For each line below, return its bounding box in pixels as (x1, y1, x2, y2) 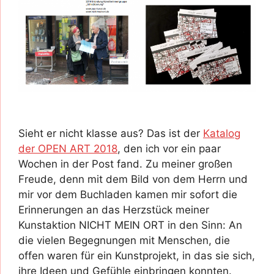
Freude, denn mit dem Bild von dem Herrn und (18, 173, 248, 186)
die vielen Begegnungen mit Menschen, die (18, 234, 230, 247)
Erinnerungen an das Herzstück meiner (18, 204, 209, 217)
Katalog (203, 127, 240, 140)
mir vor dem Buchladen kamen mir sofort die (18, 188, 237, 201)
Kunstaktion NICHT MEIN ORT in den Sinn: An (18, 219, 242, 232)
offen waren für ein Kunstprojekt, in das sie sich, (18, 250, 255, 262)
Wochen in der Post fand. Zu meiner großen (18, 158, 232, 171)
